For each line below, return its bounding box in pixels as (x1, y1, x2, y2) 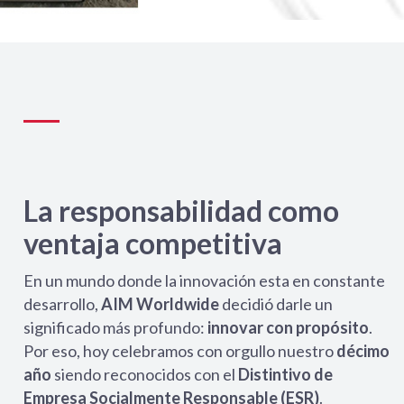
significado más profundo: (23, 317, 207, 337)
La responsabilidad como (23, 193, 339, 228)
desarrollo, (23, 294, 101, 314)
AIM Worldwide (101, 294, 222, 314)
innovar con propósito (207, 317, 369, 337)
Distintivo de (238, 364, 333, 384)
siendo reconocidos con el (51, 364, 238, 384)
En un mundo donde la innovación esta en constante (23, 271, 385, 290)
